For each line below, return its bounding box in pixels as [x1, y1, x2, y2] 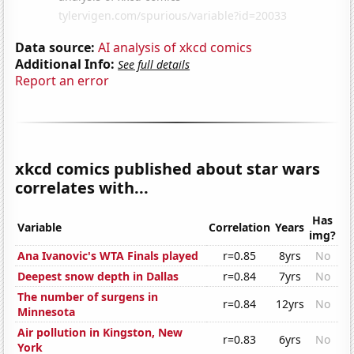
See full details [118, 56, 190, 72]
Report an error [15, 71, 110, 89]
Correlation [209, 220, 271, 235]
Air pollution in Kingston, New [17, 325, 183, 341]
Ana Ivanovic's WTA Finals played [17, 248, 199, 264]
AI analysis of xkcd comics [98, 38, 253, 56]
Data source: [15, 38, 96, 56]
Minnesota [17, 304, 76, 320]
